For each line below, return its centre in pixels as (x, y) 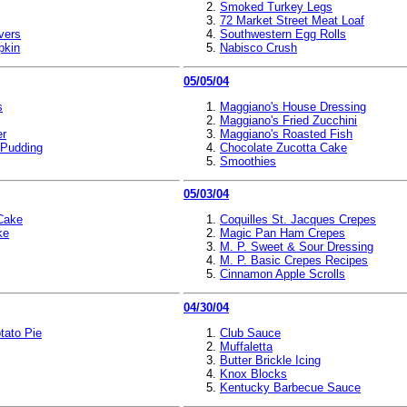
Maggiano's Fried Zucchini (288, 120)
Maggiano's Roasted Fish (286, 134)
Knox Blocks (253, 373)
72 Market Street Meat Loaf (292, 20)
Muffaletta (246, 346)
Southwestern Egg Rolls (283, 34)
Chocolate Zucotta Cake (283, 147)
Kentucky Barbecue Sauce (290, 387)
